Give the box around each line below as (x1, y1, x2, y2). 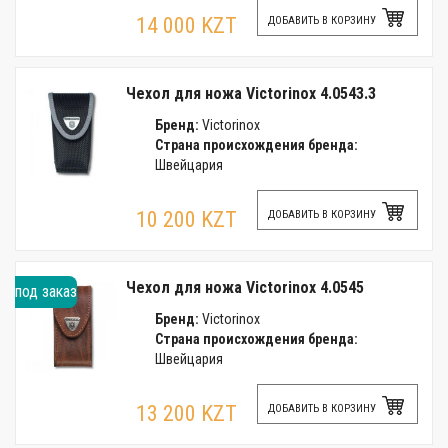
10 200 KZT (136, 207, 237, 232)
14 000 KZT (136, 13, 237, 38)
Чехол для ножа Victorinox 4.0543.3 (126, 84, 376, 103)
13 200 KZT (136, 401, 237, 426)
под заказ (15, 282, 77, 301)
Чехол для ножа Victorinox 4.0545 (126, 278, 364, 297)
